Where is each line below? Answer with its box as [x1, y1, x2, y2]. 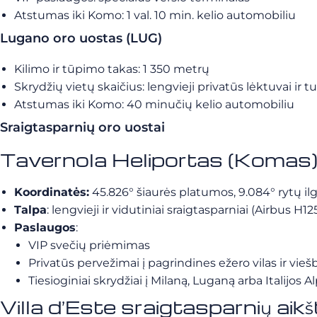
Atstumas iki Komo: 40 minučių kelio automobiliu [14, 98, 294, 111]
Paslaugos [14, 221, 76, 234]
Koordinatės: [14, 185, 89, 199]
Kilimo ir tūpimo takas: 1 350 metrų [14, 62, 209, 76]
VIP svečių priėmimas [28, 238, 150, 252]
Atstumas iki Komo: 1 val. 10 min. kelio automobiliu [14, 8, 296, 22]
